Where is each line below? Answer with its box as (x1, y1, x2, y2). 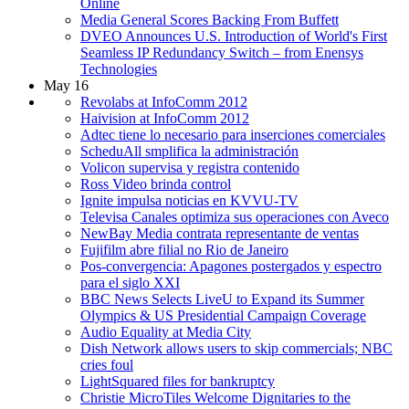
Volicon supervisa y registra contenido (80, 159, 299, 175)
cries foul (80, 356, 133, 372)
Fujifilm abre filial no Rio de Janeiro (80, 241, 288, 257)
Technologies (80, 60, 157, 77)
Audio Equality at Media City (80, 323, 251, 340)
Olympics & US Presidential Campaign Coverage (80, 307, 366, 323)
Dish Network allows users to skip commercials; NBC (80, 340, 393, 356)
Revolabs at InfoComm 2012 (80, 93, 247, 110)
